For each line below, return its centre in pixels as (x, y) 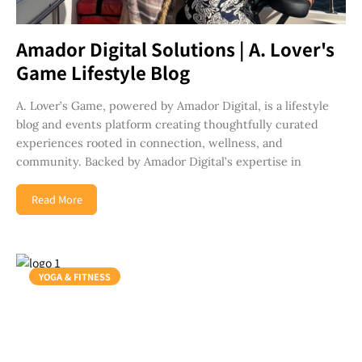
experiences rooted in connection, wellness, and (149, 143)
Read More (57, 200)
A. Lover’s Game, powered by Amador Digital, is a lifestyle (173, 106)
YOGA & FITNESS (75, 277)
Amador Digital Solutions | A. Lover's (175, 49)
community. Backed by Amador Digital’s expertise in (159, 162)
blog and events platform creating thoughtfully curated (167, 125)
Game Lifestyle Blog (103, 72)
